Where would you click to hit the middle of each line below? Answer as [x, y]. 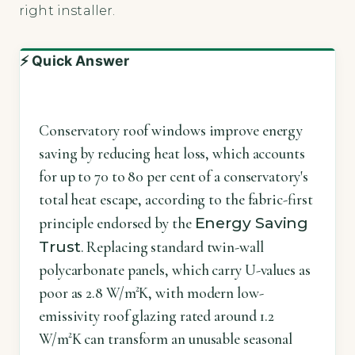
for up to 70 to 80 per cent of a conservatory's [174, 176]
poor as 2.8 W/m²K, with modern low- [151, 293]
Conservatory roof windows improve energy [171, 130]
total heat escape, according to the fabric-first [176, 199]
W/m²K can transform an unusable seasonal [166, 339]
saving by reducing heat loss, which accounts [172, 153]
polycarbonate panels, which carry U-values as [175, 270]
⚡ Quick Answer [75, 61]
